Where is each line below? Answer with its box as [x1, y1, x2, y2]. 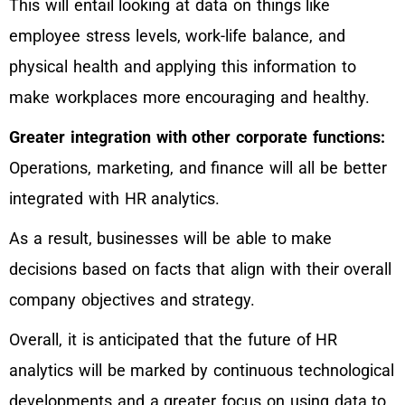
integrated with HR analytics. [9, 189, 226, 209]
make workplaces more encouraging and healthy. [9, 88, 370, 108]
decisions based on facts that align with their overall [9, 259, 392, 279]
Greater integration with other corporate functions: [9, 127, 385, 147]
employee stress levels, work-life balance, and [9, 26, 345, 46]
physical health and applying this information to [9, 57, 356, 77]
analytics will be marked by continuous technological [9, 361, 394, 381]
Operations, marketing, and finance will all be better [9, 158, 387, 178]
